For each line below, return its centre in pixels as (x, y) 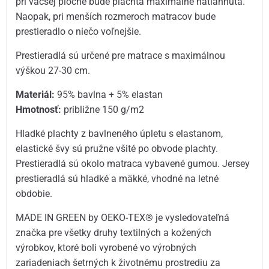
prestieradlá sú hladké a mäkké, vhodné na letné (117, 179)
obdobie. (34, 194)
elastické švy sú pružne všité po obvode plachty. (117, 149)
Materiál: (35, 95)
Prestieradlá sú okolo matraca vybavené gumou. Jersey (133, 164)
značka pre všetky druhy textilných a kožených (114, 233)
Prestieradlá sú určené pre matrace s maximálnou (121, 55)
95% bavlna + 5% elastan (109, 95)
